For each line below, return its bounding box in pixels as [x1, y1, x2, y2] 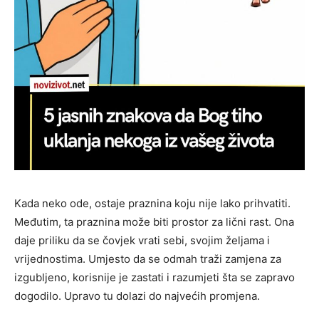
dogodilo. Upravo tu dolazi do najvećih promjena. [14, 289, 260, 303]
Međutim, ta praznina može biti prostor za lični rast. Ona [14, 215, 294, 229]
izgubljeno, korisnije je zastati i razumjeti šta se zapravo [14, 271, 295, 285]
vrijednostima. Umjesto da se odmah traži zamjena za [14, 252, 281, 266]
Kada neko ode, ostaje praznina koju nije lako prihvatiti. [14, 197, 291, 211]
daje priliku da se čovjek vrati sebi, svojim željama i [14, 234, 270, 248]
